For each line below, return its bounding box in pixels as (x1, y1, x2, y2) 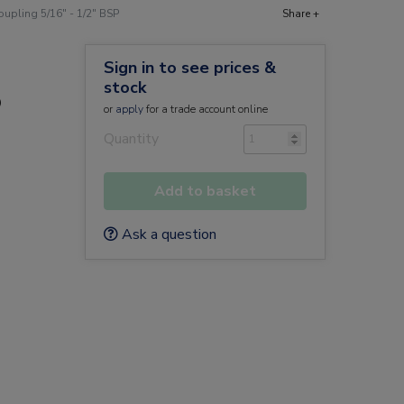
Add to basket (153, 181, 256, 201)
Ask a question (117, 225, 216, 244)
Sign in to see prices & (103, 57, 276, 78)
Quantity (103, 129, 159, 149)
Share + (282, 6, 319, 21)
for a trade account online (142, 102, 268, 116)
